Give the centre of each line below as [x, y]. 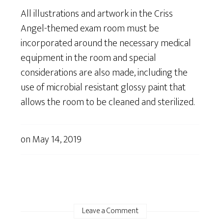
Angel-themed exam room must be [90, 28]
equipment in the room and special [89, 58]
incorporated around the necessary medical [106, 43]
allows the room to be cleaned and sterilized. [108, 102]
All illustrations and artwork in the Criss [97, 14]
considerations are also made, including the [104, 72]
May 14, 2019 [57, 139]
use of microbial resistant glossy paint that [103, 87]
